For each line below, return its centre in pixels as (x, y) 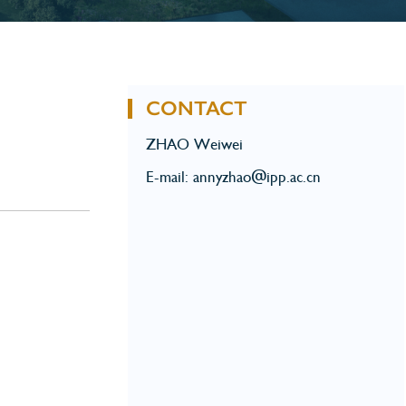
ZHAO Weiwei (194, 144)
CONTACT (197, 108)
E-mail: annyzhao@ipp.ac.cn (233, 177)
